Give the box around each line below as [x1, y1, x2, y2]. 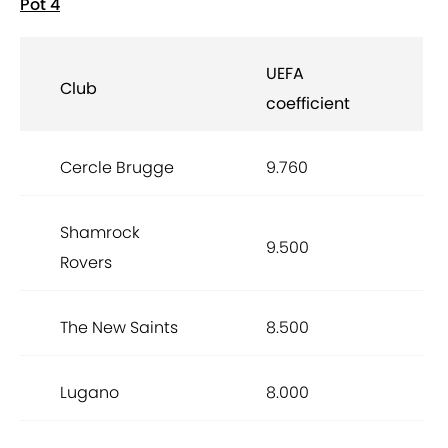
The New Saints [60, 316, 178, 340]
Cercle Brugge [60, 156, 174, 180]
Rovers [60, 251, 112, 275]
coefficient [266, 92, 350, 116]
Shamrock [60, 221, 140, 245]
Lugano [60, 381, 119, 405]
